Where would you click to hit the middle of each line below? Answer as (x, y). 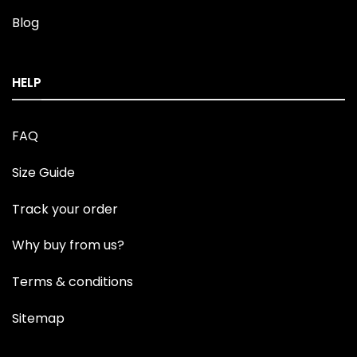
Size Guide (43, 172)
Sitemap (38, 318)
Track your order (65, 209)
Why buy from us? (68, 245)
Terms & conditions (73, 282)
